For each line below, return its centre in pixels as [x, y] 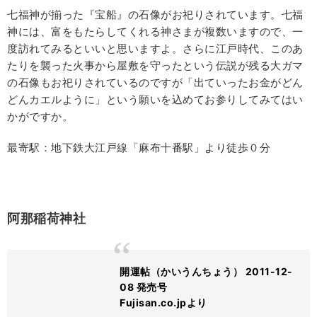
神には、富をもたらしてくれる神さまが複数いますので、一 [155, 32]
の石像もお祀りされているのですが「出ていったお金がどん [155, 83]
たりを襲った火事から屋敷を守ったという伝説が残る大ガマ [155, 66]
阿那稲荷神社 [46, 219]
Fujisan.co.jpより [163, 303]
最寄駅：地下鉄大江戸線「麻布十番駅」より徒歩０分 [139, 148]
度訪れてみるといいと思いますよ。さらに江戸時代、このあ [155, 49]
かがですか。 [40, 117]
